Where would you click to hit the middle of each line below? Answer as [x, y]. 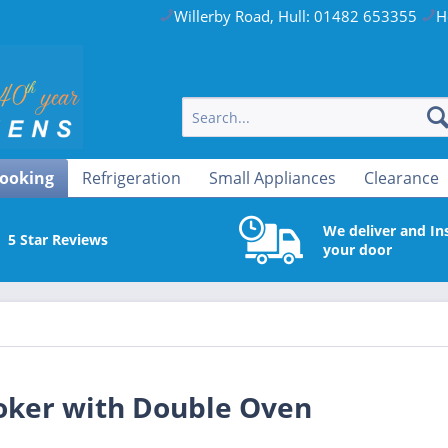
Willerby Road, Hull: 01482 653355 [295, 16]
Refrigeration [131, 178]
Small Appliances [272, 178]
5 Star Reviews [57, 240]
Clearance [401, 178]
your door [357, 249]
